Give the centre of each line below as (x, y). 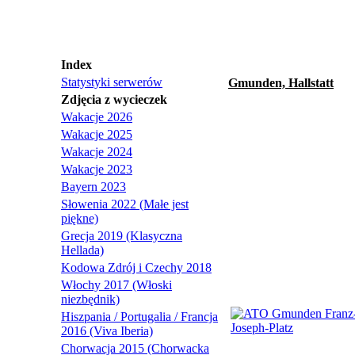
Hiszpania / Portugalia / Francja (139, 317)
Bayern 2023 (94, 187)
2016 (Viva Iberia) (107, 331)
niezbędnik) (90, 299)
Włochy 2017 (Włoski (116, 285)
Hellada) (82, 250)
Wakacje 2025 (97, 134)
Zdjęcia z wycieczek (114, 99)
